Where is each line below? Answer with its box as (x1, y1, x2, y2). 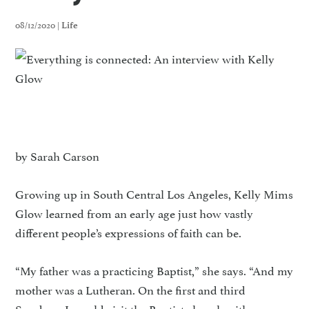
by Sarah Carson (15, 146, 100, 164)
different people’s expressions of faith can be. (15, 223, 242, 241)
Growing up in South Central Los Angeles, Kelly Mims (15, 184, 294, 202)
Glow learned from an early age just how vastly (15, 203, 254, 221)
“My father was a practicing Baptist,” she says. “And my (15, 261, 294, 279)
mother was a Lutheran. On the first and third (15, 280, 246, 298)
